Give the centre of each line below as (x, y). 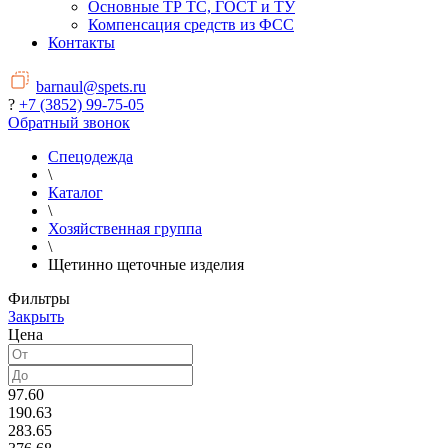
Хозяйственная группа (125, 229)
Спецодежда (90, 157)
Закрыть (36, 317)
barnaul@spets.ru (91, 87)
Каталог (75, 193)
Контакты (81, 43)
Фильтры (39, 299)
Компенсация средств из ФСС (191, 25)
